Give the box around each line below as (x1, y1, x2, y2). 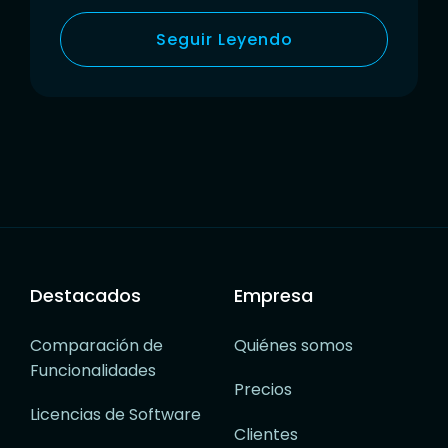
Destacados (30, 283, 141, 309)
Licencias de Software (30, 403, 201, 427)
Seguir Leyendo (155, 28, 293, 52)
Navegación (29, 130, 199, 170)
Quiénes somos (234, 334, 353, 358)
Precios (234, 378, 292, 402)
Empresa (234, 283, 313, 309)
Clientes (234, 422, 298, 446)
